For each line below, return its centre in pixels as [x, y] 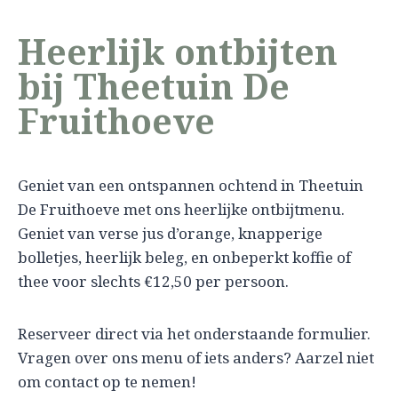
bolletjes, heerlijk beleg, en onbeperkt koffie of [184, 257]
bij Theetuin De [154, 86]
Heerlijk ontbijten [178, 52]
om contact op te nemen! [109, 381]
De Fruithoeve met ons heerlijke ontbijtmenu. [181, 209]
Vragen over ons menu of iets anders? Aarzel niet [196, 357]
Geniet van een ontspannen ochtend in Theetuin [191, 185]
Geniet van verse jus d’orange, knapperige [170, 233]
